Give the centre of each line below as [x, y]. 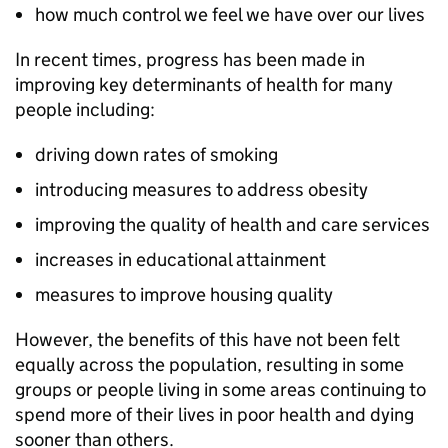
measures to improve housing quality [184, 295]
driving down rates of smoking [156, 155]
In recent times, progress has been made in [190, 60]
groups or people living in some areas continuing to [220, 390]
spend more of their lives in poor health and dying [214, 415]
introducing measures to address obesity [201, 190]
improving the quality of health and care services [232, 225]
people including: [85, 110]
